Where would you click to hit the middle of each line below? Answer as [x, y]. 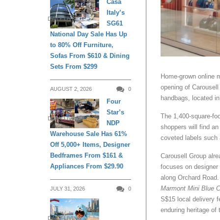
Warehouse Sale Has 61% [89, 134]
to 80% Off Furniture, [82, 45]
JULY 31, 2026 [68, 189]
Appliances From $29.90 [87, 166]
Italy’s [116, 13]
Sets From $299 [74, 67]
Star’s [115, 112]
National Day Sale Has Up [89, 34]
